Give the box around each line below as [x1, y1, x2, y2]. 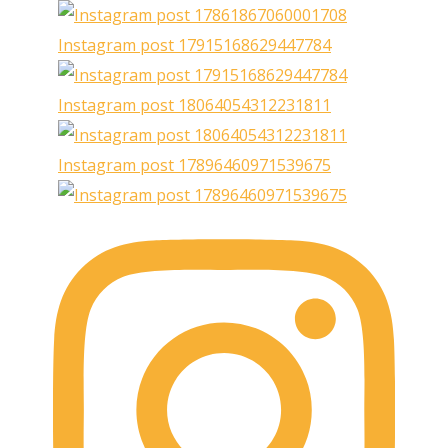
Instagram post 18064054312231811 [58, 93, 331, 116]
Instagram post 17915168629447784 [58, 33, 331, 56]
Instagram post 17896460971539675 [58, 153, 331, 176]
